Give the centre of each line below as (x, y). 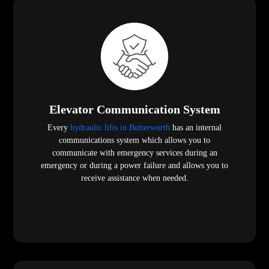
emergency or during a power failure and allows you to (134, 166)
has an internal (196, 128)
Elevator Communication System (134, 110)
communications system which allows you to (134, 141)
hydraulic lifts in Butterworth (120, 128)
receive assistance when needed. (134, 178)
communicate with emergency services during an (134, 153)
